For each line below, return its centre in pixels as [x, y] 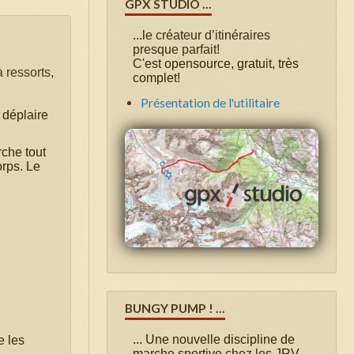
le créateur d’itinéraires [206, 35]
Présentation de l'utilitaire [210, 102]
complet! [156, 77]
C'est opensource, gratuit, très [216, 63]
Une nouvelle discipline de [220, 339]
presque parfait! [176, 49]
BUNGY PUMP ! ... [175, 308]
